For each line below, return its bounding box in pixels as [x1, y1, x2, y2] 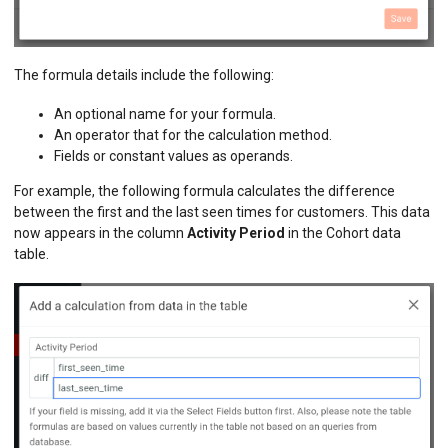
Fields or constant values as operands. [54, 148, 293, 165]
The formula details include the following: [14, 66, 274, 83]
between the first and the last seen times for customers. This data [14, 204, 430, 221]
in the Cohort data [285, 225, 401, 242]
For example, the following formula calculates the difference [14, 183, 395, 200]
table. [14, 246, 49, 263]
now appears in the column [14, 225, 187, 242]
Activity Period [187, 225, 285, 242]
